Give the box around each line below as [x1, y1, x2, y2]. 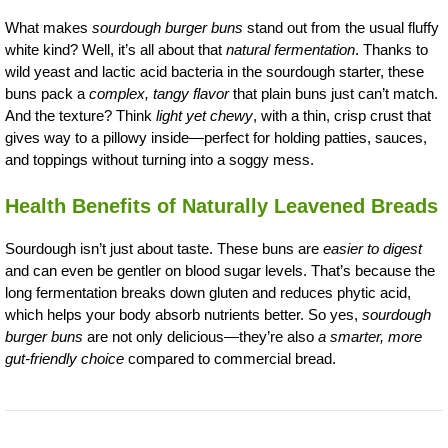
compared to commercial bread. [124, 349, 336, 367]
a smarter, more [318, 327, 422, 345]
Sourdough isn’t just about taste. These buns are [5, 239, 323, 257]
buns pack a [5, 85, 89, 103]
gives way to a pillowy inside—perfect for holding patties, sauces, [5, 129, 427, 147]
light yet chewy [156, 107, 253, 125]
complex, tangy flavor [89, 85, 229, 103]
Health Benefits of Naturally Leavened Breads [5, 194, 438, 217]
